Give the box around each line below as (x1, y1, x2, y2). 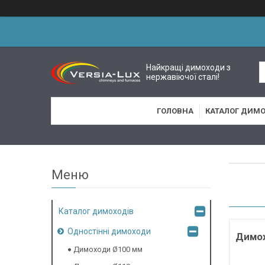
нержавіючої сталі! (146, 72, 220, 82)
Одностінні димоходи (67, 227, 151, 237)
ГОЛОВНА (156, 106, 193, 115)
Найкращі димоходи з (146, 62, 231, 72)
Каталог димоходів (59, 206, 134, 216)
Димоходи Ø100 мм (73, 245, 143, 254)
